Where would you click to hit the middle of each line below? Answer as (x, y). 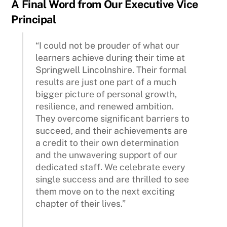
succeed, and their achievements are (112, 130)
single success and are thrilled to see (112, 179)
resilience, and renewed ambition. (105, 106)
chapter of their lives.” (81, 203)
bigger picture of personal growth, (106, 94)
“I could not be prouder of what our (108, 45)
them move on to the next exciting (105, 191)
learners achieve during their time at (110, 57)
